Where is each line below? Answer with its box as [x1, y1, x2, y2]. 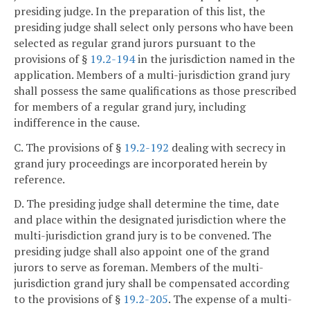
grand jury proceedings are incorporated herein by [14, 155, 267, 171]
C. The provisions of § [14, 139, 124, 155]
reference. [14, 171, 65, 187]
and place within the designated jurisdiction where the [14, 212, 286, 228]
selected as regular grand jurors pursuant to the [14, 35, 255, 51]
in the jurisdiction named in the [135, 51, 295, 66]
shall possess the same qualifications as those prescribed [14, 82, 296, 98]
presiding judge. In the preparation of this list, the [14, 3, 265, 19]
